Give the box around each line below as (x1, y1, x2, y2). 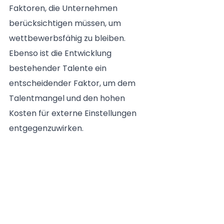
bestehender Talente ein (9, 62, 108, 74)
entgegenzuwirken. (9, 122, 83, 134)
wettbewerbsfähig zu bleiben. (9, 32, 127, 44)
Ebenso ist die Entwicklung (9, 47, 113, 59)
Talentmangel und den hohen (9, 92, 127, 104)
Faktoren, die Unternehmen (9, 2, 119, 14)
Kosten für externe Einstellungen (9, 107, 138, 119)
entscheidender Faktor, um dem (9, 77, 137, 89)
